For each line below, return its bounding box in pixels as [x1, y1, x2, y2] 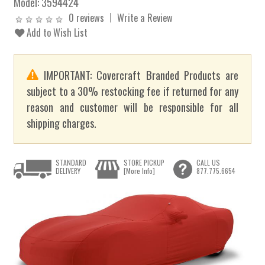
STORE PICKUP [123, 157, 164, 167]
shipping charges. [27, 115, 97, 131]
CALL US [196, 157, 220, 167]
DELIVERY [56, 165, 81, 176]
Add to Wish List [24, 25, 88, 40]
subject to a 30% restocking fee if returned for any [27, 83, 238, 99]
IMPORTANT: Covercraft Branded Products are [38, 67, 238, 83]
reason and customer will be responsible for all [27, 99, 238, 115]
